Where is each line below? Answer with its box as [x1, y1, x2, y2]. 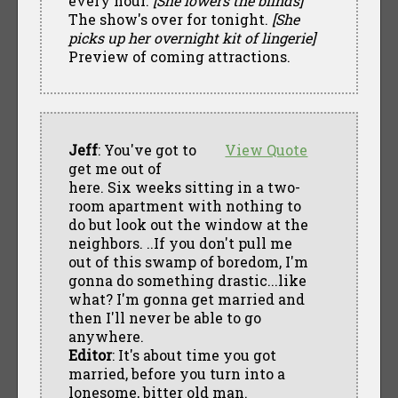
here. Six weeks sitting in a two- [68, 177, 300, 196]
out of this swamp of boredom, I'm [68, 251, 308, 271]
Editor [68, 345, 112, 364]
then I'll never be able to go [68, 307, 261, 327]
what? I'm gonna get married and [68, 289, 305, 308]
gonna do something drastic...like [68, 270, 306, 290]
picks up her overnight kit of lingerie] [68, 28, 315, 47]
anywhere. [68, 326, 144, 346]
